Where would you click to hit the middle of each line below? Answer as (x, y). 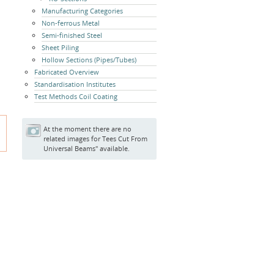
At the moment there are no (87, 129)
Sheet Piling (60, 47)
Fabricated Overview (67, 72)
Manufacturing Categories (82, 11)
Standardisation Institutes (75, 84)
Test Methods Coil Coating (76, 96)
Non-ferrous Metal (71, 23)
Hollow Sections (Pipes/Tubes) (89, 60)
